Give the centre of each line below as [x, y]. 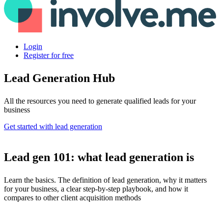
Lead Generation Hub [59, 78]
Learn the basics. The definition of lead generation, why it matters [105, 180]
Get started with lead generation [53, 126]
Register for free [49, 55]
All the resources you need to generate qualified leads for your [100, 101]
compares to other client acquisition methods [72, 197]
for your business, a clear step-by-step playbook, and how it [96, 189]
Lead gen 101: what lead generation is [99, 157]
